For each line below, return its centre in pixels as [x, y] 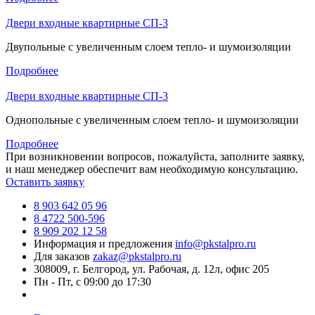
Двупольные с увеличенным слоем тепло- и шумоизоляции [148, 46]
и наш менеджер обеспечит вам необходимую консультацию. [152, 169]
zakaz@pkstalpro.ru [137, 256]
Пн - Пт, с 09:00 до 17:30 [92, 281]
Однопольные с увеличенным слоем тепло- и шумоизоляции [152, 120]
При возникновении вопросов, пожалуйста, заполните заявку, [155, 156]
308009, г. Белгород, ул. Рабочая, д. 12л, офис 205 [152, 269]
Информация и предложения [103, 243]
